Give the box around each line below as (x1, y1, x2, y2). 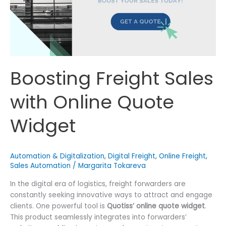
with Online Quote (10, 89, 174, 115)
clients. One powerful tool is (10, 201, 107, 211)
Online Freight (159, 151, 206, 161)
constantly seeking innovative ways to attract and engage (10, 190, 212, 200)
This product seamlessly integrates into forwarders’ (10, 212, 187, 222)
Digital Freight (108, 151, 155, 161)
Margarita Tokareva (78, 160, 146, 171)
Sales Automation (10, 160, 71, 171)
